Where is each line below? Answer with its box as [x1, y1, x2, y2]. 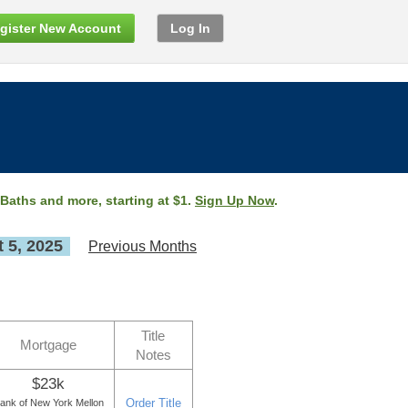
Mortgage [20, 337, 76, 352]
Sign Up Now [195, 193, 274, 208]
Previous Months [88, 239, 197, 254]
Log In [170, 21, 210, 36]
